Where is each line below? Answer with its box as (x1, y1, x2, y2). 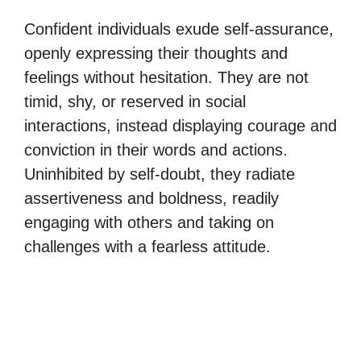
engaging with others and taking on (24, 214, 274, 231)
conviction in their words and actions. (24, 141, 288, 159)
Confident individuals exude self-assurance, (24, 20, 334, 38)
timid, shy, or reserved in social (24, 93, 246, 110)
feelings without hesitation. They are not (24, 68, 309, 86)
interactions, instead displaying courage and (24, 117, 337, 135)
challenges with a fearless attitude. (24, 238, 271, 255)
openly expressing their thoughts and (24, 44, 288, 62)
